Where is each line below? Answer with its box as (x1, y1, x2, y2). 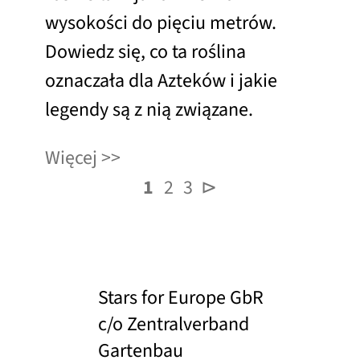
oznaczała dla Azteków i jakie (45, 66, 277, 95)
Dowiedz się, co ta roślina (45, 37, 246, 66)
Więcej (45, 143, 97, 172)
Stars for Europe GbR (98, 283, 264, 312)
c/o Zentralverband (98, 309, 249, 338)
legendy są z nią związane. (45, 95, 253, 124)
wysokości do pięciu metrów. (45, 8, 276, 37)
